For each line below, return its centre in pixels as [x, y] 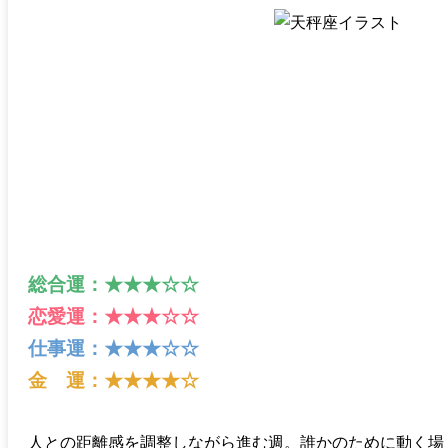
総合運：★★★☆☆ [113, 285]
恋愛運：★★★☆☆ [113, 317]
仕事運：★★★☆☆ [113, 349]
